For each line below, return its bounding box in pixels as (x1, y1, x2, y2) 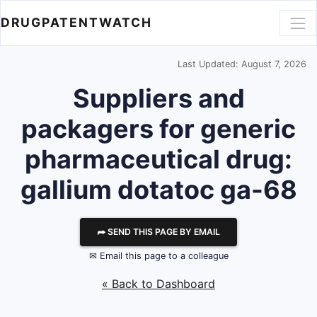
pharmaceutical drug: (25, 144, 292, 175)
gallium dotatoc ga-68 (20, 174, 297, 205)
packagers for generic (21, 113, 296, 144)
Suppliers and (72, 83, 245, 114)
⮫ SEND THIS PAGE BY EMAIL (97, 226, 220, 237)
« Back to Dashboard (102, 277, 215, 291)
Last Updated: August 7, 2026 (178, 59, 306, 69)
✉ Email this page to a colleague (88, 250, 229, 261)
